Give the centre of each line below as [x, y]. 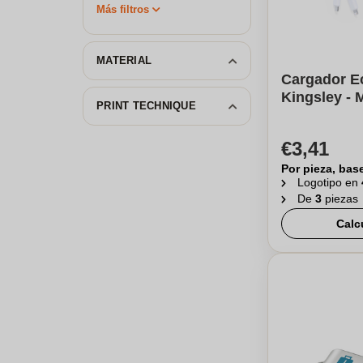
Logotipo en [329, 182]
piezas [342, 199]
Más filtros [123, 9]
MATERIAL [124, 60]
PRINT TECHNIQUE [146, 106]
